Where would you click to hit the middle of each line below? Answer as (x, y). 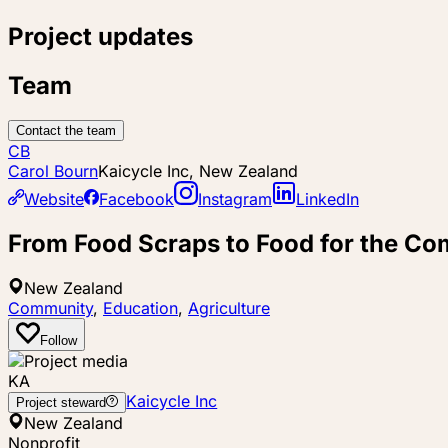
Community (50, 308)
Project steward (61, 403)
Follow (58, 341)
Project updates (100, 36)
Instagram (235, 199)
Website (54, 199)
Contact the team (66, 131)
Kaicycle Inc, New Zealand (198, 171)
